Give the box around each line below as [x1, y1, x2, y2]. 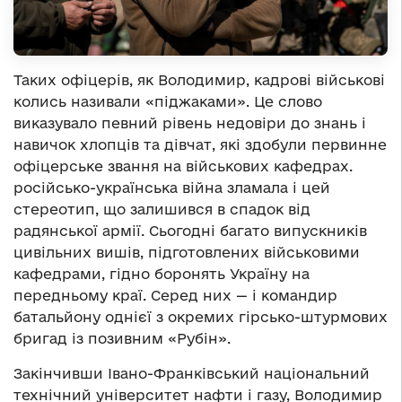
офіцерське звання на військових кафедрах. [13, 158, 353, 175]
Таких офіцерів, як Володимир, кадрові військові [13, 72, 385, 89]
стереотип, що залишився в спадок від [13, 201, 310, 218]
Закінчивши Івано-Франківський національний [13, 365, 370, 382]
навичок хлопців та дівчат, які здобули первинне [13, 136, 387, 153]
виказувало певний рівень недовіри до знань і [13, 115, 366, 132]
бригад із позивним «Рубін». [13, 330, 235, 347]
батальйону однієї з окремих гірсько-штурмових [13, 309, 388, 326]
